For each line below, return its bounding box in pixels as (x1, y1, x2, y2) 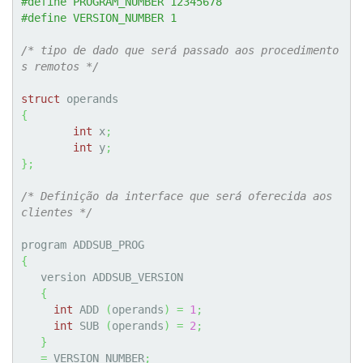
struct (21, 92, 60, 106)
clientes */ (21, 206, 92, 220)
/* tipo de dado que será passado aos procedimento (21, 44, 339, 58)
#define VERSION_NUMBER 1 (21, 11, 177, 25)
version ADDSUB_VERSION (21, 271, 41, 284)
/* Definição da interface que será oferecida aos (21, 190, 332, 203)
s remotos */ (21, 60, 99, 74)
